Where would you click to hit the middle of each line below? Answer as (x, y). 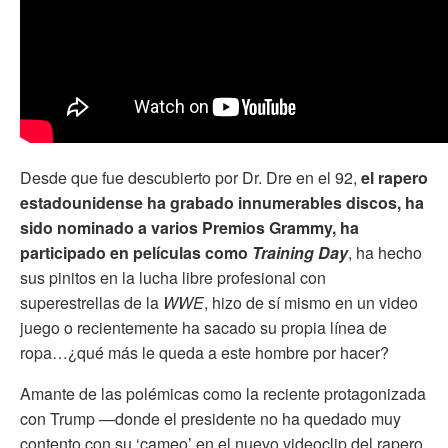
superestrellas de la (91, 303)
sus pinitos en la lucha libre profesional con (173, 278)
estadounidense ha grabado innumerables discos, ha (222, 203)
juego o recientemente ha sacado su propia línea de (203, 328)
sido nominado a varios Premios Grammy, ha (189, 228)
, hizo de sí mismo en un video (311, 303)
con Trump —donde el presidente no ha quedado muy (210, 419)
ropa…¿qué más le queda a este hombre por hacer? (204, 353)
